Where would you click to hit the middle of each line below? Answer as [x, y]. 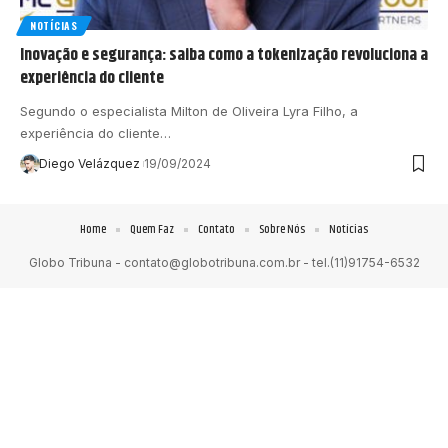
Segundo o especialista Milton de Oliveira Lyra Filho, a [189, 110]
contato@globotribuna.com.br [211, 262]
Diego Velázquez [89, 163]
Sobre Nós [282, 229]
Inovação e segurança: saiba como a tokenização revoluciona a [224, 54]
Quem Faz [152, 229]
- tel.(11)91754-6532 [359, 262]
